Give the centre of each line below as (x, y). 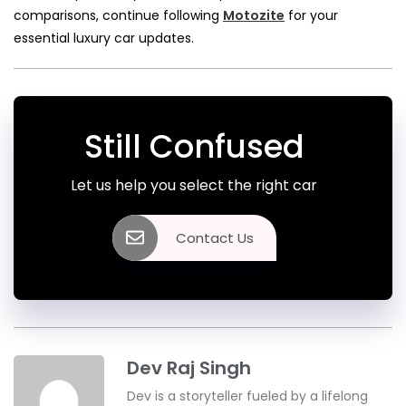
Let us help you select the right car (194, 185)
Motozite (254, 15)
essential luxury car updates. (104, 38)
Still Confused (194, 146)
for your (311, 15)
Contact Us (214, 237)
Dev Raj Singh (189, 367)
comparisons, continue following (118, 15)
